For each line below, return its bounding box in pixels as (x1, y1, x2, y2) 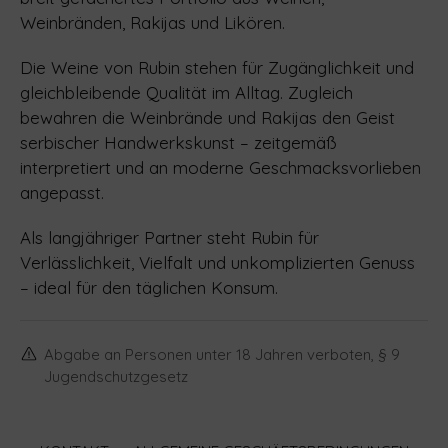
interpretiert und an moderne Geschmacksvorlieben (20, 157, 421, 178)
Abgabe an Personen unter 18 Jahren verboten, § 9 (44, 345, 400, 364)
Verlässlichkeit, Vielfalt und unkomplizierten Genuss (20, 252, 415, 273)
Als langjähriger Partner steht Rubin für (20, 227, 319, 248)
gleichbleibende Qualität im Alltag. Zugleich (20, 82, 353, 103)
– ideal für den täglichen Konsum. (20, 277, 278, 298)
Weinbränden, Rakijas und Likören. (20, 12, 285, 33)
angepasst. (20, 182, 104, 203)
